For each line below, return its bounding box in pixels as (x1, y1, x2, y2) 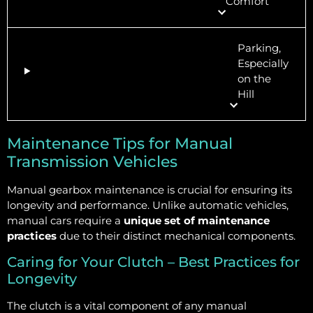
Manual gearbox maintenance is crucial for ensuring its (7, 182, 292, 196)
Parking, (238, 41, 281, 54)
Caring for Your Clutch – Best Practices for (7, 254, 300, 271)
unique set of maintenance (124, 213, 270, 227)
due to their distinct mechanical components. (57, 228, 296, 242)
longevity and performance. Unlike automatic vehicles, (7, 198, 289, 212)
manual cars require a (7, 213, 124, 227)
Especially (238, 56, 289, 70)
